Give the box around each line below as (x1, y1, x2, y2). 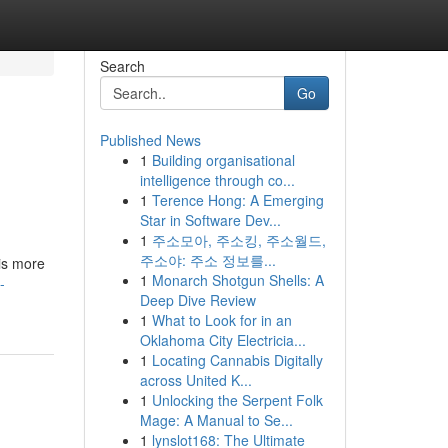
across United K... (139, 370, 252, 390)
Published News (99, 130, 201, 150)
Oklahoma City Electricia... (139, 330, 306, 350)
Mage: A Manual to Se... (139, 410, 293, 430)
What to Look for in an (151, 310, 292, 330)
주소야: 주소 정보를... (139, 250, 276, 270)
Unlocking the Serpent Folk (151, 390, 323, 410)
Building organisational (151, 150, 295, 170)
